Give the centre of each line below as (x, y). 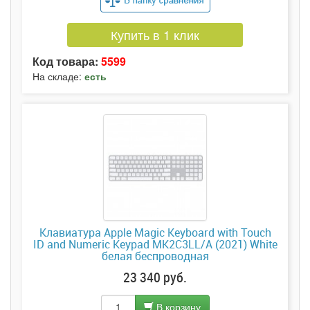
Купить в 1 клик (155, 34)
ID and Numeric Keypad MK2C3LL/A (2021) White (155, 244)
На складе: (58, 76)
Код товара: (67, 61)
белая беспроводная (155, 256)
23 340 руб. (155, 276)
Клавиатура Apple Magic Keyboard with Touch (155, 232)
